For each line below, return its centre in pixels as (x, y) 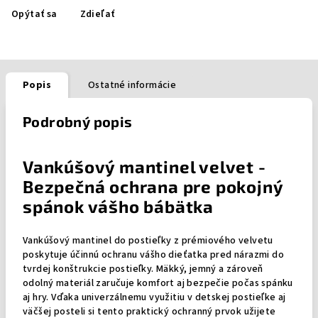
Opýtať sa (34, 14)
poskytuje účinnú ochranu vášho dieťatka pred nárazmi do (153, 255)
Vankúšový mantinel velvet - (144, 166)
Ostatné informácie (132, 85)
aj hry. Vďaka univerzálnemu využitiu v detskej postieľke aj (154, 297)
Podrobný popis (78, 121)
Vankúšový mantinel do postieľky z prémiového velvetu (148, 241)
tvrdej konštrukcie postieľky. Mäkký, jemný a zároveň (143, 269)
